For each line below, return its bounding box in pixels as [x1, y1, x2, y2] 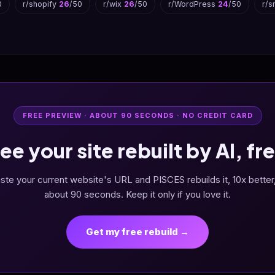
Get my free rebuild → [86, 226, 189, 238]
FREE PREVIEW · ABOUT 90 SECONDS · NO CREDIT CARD [22, 111, 253, 120]
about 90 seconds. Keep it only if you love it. [44, 188, 231, 200]
